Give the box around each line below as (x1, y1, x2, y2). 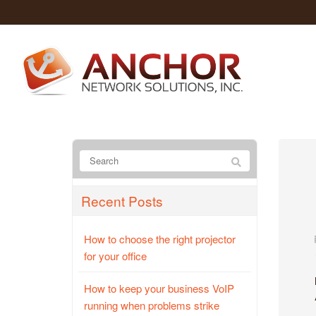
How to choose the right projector (84, 231, 236, 246)
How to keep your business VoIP (84, 280, 234, 296)
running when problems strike (84, 297, 219, 312)
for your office (84, 248, 147, 263)
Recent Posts (81, 190, 163, 210)
